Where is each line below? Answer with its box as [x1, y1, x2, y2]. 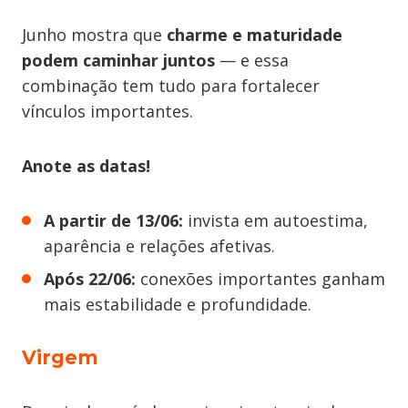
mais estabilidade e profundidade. [44, 293, 311, 315]
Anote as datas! [22, 155, 150, 177]
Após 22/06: [44, 268, 136, 290]
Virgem [22, 346, 98, 369]
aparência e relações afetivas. [44, 235, 275, 257]
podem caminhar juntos [22, 49, 215, 71]
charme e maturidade [167, 24, 342, 46]
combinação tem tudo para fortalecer [22, 75, 320, 97]
